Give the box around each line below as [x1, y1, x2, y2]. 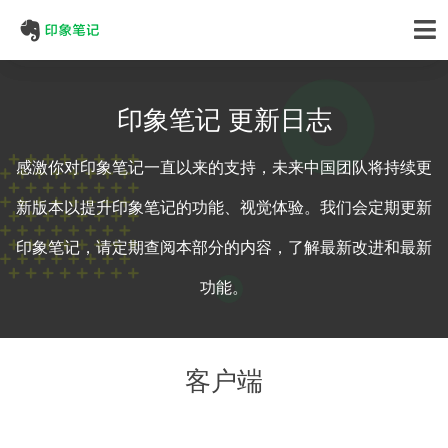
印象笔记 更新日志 [116, 105, 332, 135]
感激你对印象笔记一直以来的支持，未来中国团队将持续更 [16, 159, 432, 176]
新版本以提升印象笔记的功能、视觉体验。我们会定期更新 [16, 199, 432, 216]
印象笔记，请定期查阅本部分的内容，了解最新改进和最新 [16, 239, 432, 256]
